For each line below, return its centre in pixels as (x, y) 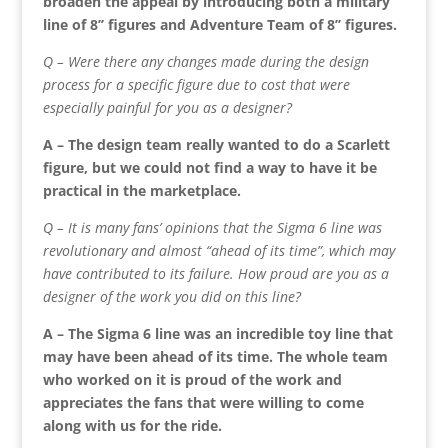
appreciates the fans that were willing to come (203, 402)
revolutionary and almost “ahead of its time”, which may (218, 250)
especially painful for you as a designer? (167, 107)
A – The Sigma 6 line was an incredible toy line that (217, 333)
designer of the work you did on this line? (171, 296)
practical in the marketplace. (141, 190)
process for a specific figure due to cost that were (196, 84)
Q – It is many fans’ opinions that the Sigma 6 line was (212, 227)
